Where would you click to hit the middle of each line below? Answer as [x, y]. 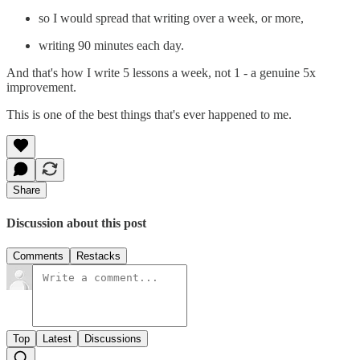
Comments [38, 256]
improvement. [41, 88]
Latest [57, 338]
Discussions [113, 338]
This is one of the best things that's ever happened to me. [149, 115]
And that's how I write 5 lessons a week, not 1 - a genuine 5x [161, 73]
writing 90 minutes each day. [111, 46]
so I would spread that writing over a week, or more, [171, 18]
